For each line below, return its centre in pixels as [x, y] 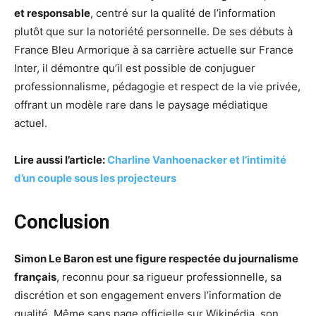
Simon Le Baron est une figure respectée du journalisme [156, 259]
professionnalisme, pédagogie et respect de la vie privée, [157, 87]
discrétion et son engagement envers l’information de [148, 296]
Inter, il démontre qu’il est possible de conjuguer [135, 68]
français [35, 277]
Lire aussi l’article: [61, 160]
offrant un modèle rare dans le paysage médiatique [141, 105]
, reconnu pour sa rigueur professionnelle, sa [169, 277]
